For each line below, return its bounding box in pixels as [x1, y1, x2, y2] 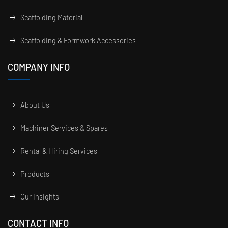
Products [20, 169, 49, 179]
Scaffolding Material [20, 13, 82, 22]
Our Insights [20, 192, 59, 202]
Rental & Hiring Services [20, 147, 97, 156]
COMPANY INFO [8, 62, 70, 73]
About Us [20, 101, 49, 110]
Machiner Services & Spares [20, 124, 108, 133]
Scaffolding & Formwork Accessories [20, 36, 136, 45]
